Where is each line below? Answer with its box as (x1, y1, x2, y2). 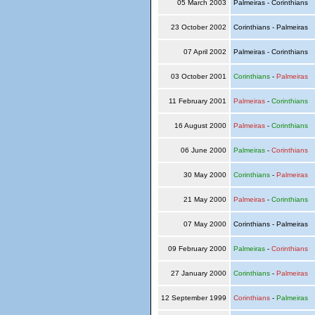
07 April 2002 (181, 48, 229, 56)
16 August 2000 (172, 122, 229, 129)
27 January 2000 (168, 269, 229, 277)
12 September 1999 (158, 294, 229, 302)
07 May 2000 (181, 220, 229, 228)
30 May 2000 (181, 171, 229, 179)
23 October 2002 (168, 23, 229, 31)
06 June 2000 (178, 146, 229, 154)
